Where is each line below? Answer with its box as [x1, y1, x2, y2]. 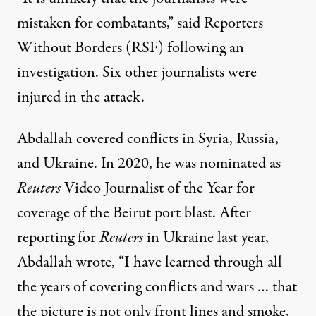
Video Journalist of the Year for [61, 177, 255, 200]
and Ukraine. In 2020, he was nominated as [17, 152, 281, 176]
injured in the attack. [17, 86, 145, 109]
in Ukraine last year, [143, 226, 269, 250]
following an [164, 37, 244, 60]
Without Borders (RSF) [17, 37, 164, 60]
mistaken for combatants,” [17, 12, 177, 35]
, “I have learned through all [111, 251, 282, 274]
